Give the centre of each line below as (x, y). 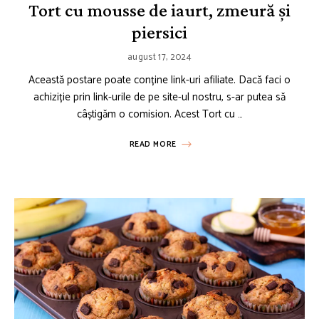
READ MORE (153, 144)
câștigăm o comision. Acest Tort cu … (159, 114)
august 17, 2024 (159, 57)
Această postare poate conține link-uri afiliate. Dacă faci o (159, 80)
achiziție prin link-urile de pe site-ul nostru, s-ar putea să (159, 97)
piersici (159, 32)
